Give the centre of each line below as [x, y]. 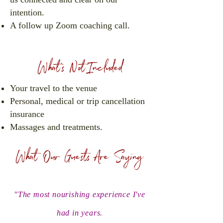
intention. [27, 12]
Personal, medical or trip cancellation [77, 101]
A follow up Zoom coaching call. [70, 25]
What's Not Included [80, 70]
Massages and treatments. [56, 127]
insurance [27, 114]
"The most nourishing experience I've [80, 194]
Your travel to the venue [54, 88]
